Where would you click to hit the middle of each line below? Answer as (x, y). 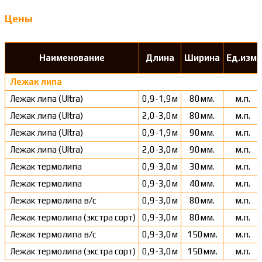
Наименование (72, 58)
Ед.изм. (243, 58)
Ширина (202, 58)
